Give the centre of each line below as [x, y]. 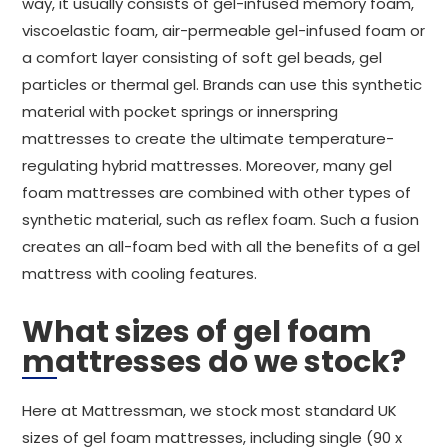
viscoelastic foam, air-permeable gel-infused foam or [223, 30]
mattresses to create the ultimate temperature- [208, 138]
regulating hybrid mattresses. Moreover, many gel [207, 165]
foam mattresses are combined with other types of [216, 192]
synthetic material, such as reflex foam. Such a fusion [220, 219]
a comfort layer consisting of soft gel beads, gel [202, 57]
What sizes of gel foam [197, 332]
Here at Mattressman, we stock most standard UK [209, 410]
